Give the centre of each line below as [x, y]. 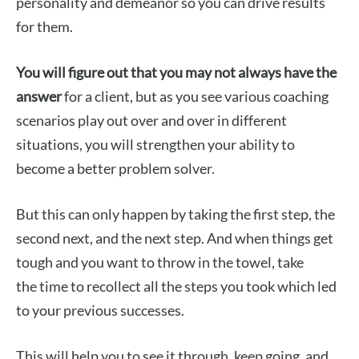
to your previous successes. [100, 311]
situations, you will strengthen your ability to [155, 145]
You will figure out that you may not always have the [176, 73]
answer [39, 97]
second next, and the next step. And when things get [175, 238]
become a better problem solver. [115, 169]
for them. [44, 27]
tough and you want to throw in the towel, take [160, 262]
